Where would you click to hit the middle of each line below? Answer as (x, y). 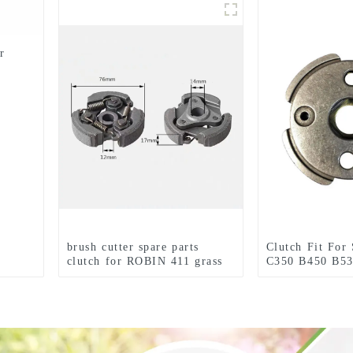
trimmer (89, 275)
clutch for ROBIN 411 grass (145, 261)
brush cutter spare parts (133, 247)
